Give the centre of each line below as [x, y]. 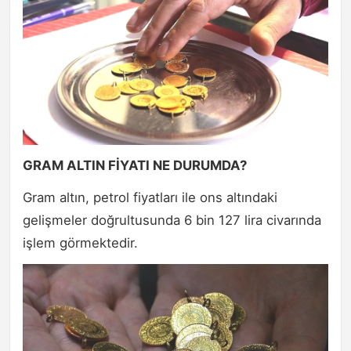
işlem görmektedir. [80, 243]
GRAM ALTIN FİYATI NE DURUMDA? [135, 166]
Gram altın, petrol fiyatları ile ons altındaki [150, 198]
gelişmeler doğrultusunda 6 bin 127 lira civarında [172, 221]
